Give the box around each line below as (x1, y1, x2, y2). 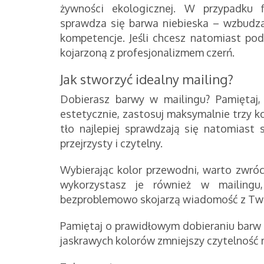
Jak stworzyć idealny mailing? (60, 70, 233, 87)
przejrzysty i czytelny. (60, 136, 163, 150)
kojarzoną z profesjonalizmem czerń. (60, 45, 235, 59)
